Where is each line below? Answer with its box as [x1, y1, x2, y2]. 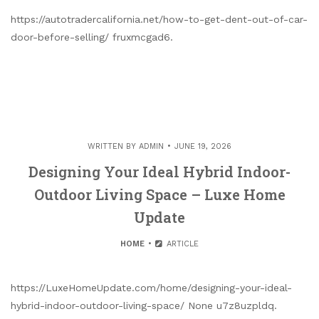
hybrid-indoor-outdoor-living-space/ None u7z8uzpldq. [11, 299, 277, 311]
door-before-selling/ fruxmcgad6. [11, 31, 173, 43]
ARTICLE [163, 239, 199, 249]
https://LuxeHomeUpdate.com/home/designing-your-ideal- [11, 281, 292, 293]
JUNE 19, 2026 [174, 141, 231, 151]
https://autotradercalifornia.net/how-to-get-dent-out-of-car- [11, 13, 308, 25]
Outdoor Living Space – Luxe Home [33, 184, 286, 204]
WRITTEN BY [88, 141, 139, 151]
